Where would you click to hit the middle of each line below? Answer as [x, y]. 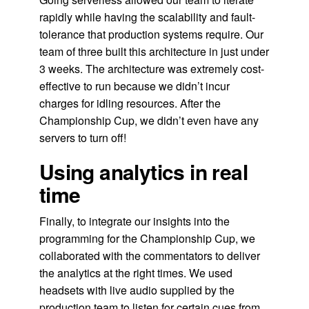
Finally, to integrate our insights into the [134, 221]
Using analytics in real [143, 171]
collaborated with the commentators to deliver [149, 255]
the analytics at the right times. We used [136, 272]
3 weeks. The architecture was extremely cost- [151, 68]
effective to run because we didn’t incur [134, 86]
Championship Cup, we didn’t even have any [149, 120]
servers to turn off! [82, 137]
